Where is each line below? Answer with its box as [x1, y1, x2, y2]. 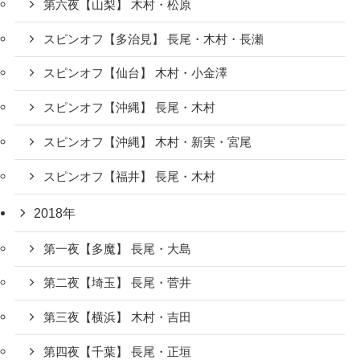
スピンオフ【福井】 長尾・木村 [43, 170, 216, 183]
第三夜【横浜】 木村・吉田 [43, 311, 192, 325]
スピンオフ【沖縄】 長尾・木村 [43, 101, 216, 115]
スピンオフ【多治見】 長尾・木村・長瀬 [43, 32, 264, 46]
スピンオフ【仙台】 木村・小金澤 [43, 67, 228, 80]
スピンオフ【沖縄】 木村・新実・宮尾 [43, 135, 252, 149]
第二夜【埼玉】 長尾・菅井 [43, 276, 192, 290]
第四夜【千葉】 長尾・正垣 [43, 345, 192, 358]
